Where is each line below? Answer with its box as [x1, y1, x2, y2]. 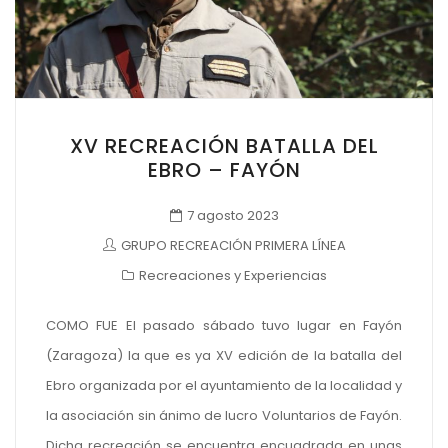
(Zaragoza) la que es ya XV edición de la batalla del [46, 345, 402, 365]
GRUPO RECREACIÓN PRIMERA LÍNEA [120, 236, 346, 256]
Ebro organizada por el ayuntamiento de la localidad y [46, 375, 402, 395]
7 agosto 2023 [186, 206, 279, 226]
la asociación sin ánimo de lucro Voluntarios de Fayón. [46, 405, 402, 425]
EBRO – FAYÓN [147, 155, 301, 184]
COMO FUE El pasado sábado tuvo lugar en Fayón [46, 315, 402, 335]
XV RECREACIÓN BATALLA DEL [69, 131, 379, 160]
